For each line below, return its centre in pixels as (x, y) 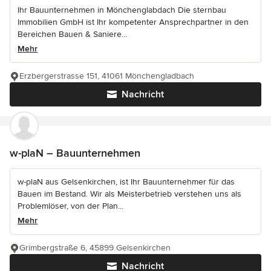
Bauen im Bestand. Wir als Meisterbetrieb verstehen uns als (129, 194)
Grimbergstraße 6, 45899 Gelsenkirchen (95, 248)
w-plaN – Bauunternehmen (75, 153)
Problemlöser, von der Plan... (70, 206)
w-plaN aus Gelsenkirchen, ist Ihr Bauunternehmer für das (126, 182)
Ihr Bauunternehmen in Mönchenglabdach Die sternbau (122, 10)
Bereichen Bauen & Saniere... (72, 34)
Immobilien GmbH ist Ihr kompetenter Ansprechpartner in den (133, 22)
